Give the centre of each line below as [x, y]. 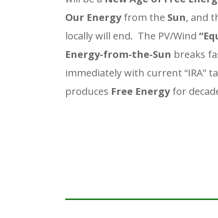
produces [88, 91]
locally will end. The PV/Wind [132, 36]
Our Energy [93, 17]
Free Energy [141, 91]
